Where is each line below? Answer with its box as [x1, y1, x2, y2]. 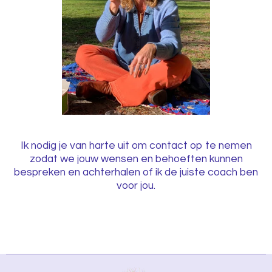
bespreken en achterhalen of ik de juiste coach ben [14, 167, 258, 178]
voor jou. [117, 180, 155, 192]
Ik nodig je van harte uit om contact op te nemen [20, 140, 252, 152]
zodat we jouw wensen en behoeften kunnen [29, 154, 243, 165]
